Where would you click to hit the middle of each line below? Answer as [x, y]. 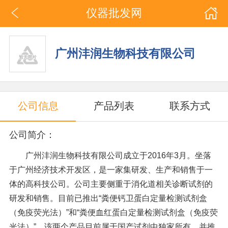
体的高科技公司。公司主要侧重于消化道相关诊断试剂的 [111, 184]
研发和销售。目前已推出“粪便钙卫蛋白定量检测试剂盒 [108, 198]
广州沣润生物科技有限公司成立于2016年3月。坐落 [110, 156]
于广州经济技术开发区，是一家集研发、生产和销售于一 [111, 170]
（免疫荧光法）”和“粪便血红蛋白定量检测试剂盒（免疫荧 [113, 213]
